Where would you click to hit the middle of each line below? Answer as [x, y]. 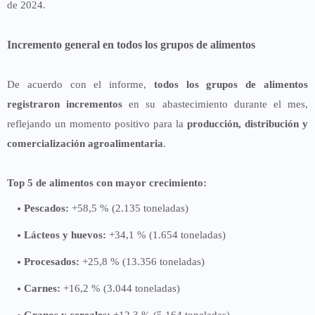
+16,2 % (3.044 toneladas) [120, 288]
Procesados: [52, 261]
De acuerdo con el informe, [81, 84]
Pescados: [46, 208]
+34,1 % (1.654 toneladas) [166, 234]
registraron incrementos [65, 104]
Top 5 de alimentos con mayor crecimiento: [107, 182]
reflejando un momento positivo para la [97, 123]
